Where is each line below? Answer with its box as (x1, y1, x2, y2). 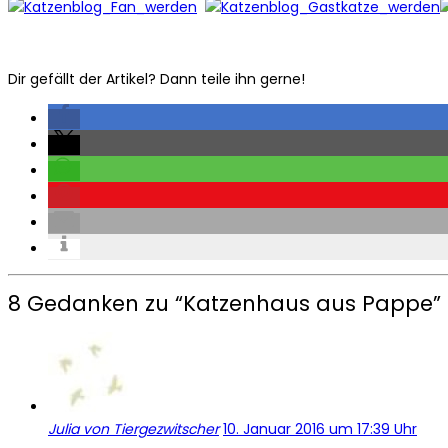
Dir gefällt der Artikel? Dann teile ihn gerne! (8, 68, 305, 89)
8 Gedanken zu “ (8, 289, 183, 319)
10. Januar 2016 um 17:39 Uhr (223, 419, 417, 440)
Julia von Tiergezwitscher (48, 419, 219, 440)
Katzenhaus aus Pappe (183, 289, 433, 319)
